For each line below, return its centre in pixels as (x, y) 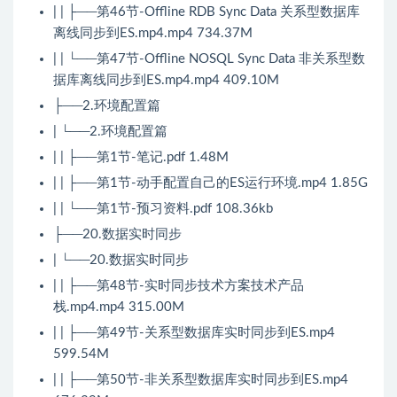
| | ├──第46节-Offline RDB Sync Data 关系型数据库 (206, 12)
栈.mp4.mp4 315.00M (119, 307)
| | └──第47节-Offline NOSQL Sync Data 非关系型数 (209, 58)
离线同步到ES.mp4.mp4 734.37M (153, 33)
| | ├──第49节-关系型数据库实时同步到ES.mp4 (194, 332)
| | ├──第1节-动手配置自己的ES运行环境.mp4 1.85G (210, 183)
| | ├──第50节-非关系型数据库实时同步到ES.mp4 (201, 379)
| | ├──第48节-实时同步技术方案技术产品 (179, 285)
